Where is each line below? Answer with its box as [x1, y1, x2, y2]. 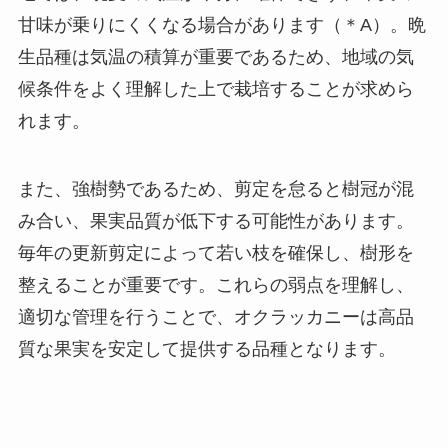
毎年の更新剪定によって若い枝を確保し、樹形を [17, 242, 414, 263]
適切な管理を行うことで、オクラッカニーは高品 [17, 306, 414, 327]
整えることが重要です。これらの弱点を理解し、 [17, 274, 414, 295]
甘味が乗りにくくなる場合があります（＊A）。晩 [17, 14, 426, 35]
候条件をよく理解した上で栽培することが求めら [17, 78, 414, 99]
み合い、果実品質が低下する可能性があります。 [17, 210, 414, 231]
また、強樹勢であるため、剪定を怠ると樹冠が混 [17, 178, 414, 199]
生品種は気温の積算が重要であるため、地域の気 [17, 46, 414, 67]
